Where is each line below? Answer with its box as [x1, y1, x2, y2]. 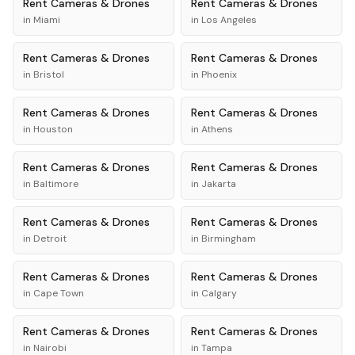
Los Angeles [201, 13, 257, 26]
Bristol [33, 68, 64, 81]
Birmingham [201, 232, 256, 245]
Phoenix [201, 68, 237, 81]
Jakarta [201, 177, 236, 190]
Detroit [33, 232, 67, 245]
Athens [201, 123, 233, 136]
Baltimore [33, 177, 78, 190]
